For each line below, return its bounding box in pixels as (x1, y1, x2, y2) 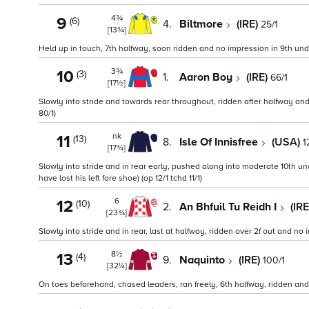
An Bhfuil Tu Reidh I (179, 199, 279, 214)
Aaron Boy (179, 70, 235, 84)
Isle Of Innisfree (179, 134, 261, 149)
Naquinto (179, 252, 228, 267)
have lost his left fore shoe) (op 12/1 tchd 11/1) (39, 173, 202, 184)
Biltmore (179, 17, 226, 31)
